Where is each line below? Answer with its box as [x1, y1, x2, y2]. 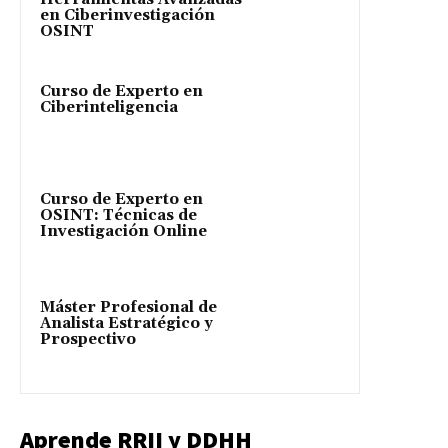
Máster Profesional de [40, 297, 217, 317]
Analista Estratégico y [40, 313, 213, 333]
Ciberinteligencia [40, 97, 178, 117]
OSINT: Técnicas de [40, 205, 197, 225]
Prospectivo [40, 329, 136, 349]
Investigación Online [40, 221, 207, 241]
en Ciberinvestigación [40, 5, 215, 25]
